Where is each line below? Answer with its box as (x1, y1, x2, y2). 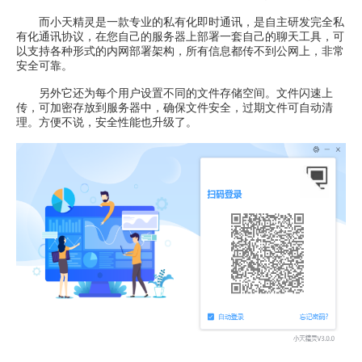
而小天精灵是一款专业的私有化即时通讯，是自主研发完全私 (16, 15, 344, 28)
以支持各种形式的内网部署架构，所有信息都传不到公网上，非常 (16, 44, 344, 57)
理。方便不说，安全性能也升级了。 (16, 116, 197, 128)
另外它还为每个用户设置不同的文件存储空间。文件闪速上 (16, 86, 333, 99)
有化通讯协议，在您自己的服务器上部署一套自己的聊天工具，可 (16, 30, 344, 43)
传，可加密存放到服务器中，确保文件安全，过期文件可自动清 (16, 101, 333, 114)
